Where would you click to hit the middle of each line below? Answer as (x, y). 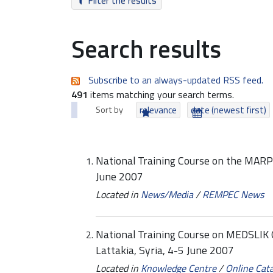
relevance (158, 110)
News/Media (167, 194)
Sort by (109, 110)
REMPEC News (233, 194)
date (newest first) (229, 110)
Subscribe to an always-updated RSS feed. (176, 80)
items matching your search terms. (161, 94)
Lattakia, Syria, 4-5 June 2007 (165, 250)
